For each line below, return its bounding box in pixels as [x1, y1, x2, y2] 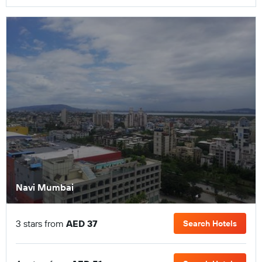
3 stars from [16, 218, 66, 229]
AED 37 [66, 218, 98, 229]
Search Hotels [183, 218, 237, 229]
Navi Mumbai [16, 181, 74, 193]
